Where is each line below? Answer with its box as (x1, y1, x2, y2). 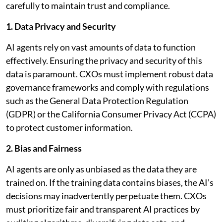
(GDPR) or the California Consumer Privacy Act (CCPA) (6, 108, 216, 119)
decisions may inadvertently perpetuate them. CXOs (6, 190, 207, 201)
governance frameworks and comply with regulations (6, 81, 209, 93)
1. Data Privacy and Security (6, 20, 116, 32)
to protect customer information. (6, 121, 133, 133)
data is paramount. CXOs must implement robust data (6, 68, 213, 79)
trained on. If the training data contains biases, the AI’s (6, 176, 214, 188)
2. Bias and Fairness (6, 142, 82, 154)
